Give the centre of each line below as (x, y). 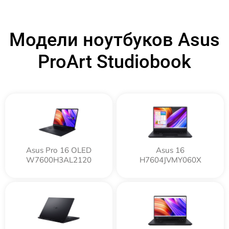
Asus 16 (170, 150)
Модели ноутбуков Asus (114, 40)
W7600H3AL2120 (59, 160)
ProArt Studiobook (114, 62)
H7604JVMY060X (170, 160)
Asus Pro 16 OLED (59, 150)
